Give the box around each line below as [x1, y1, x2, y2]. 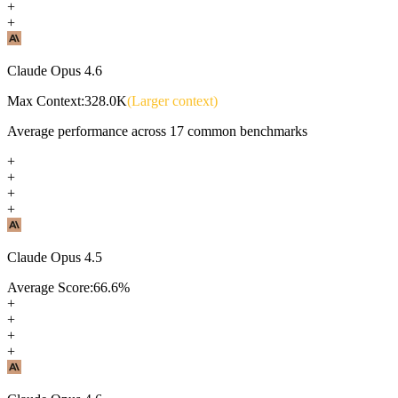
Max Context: [7, 92, 84, 108]
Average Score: [7, 279, 93, 295]
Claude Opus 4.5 [7, 249, 102, 265]
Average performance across [7, 123, 170, 139]
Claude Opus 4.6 [7, 62, 102, 78]
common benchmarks [184, 123, 307, 139]
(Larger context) [127, 92, 218, 108]
